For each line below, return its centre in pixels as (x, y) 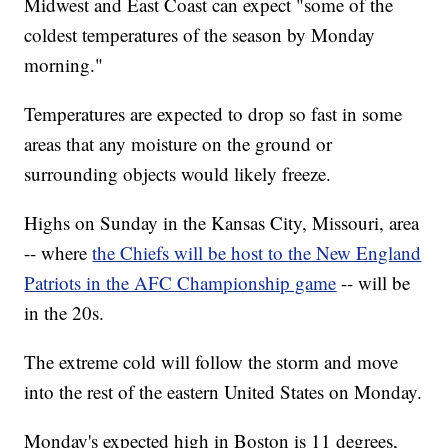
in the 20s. (64, 313)
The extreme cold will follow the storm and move (211, 362)
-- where (56, 253)
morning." (64, 65)
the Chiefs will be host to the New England (257, 253)
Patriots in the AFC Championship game (180, 283)
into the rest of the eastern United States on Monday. (223, 392)
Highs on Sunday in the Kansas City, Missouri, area (222, 223)
